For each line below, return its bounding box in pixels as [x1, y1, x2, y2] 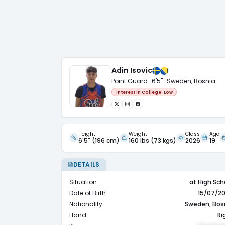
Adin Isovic [111, 65, 152, 75]
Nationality [69, 200, 102, 208]
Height [78, 130, 95, 138]
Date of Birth [69, 189, 106, 197]
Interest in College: [116, 89, 164, 95]
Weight [129, 130, 147, 138]
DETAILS [73, 160, 100, 169]
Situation [69, 178, 97, 186]
